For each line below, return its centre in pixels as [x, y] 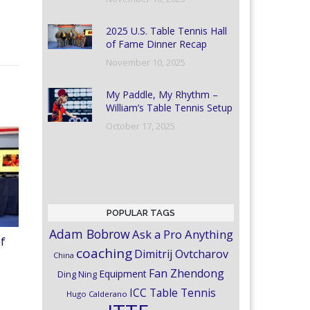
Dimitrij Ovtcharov [181, 254]
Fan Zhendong [186, 273]
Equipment [123, 274]
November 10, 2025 [146, 62]
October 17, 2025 [140, 126]
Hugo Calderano [97, 294]
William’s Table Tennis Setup [169, 108]
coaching [104, 253]
